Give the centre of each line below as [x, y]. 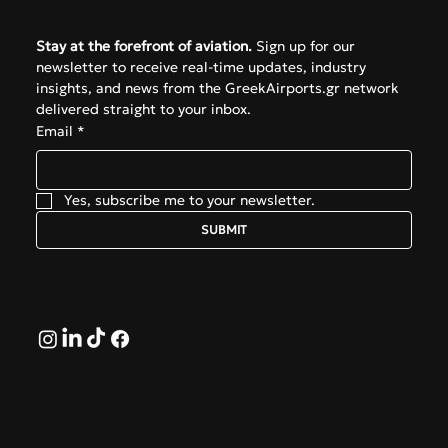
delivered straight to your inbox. [143, 109]
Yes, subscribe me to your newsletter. [189, 200]
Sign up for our [303, 46]
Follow [63, 293]
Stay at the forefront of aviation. [143, 46]
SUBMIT [224, 230]
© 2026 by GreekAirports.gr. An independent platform [218, 422]
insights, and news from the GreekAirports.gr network [217, 88]
